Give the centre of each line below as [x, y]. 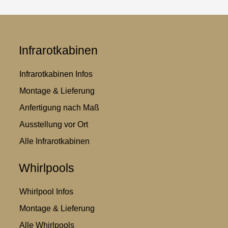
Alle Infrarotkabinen [54, 141]
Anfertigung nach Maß [59, 107]
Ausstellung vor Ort [53, 124]
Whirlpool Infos [46, 191]
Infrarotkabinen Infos [56, 74]
